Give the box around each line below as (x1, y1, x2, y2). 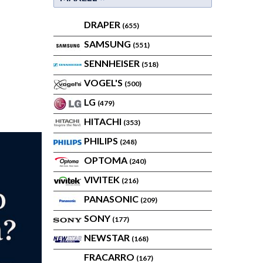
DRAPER (84, 19, 122, 30)
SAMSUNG (84, 38, 133, 49)
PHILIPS (84, 135, 120, 146)
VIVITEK (84, 174, 122, 185)
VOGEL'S (84, 77, 124, 88)
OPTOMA (84, 154, 129, 166)
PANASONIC (84, 193, 140, 204)
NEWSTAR (84, 232, 131, 243)
